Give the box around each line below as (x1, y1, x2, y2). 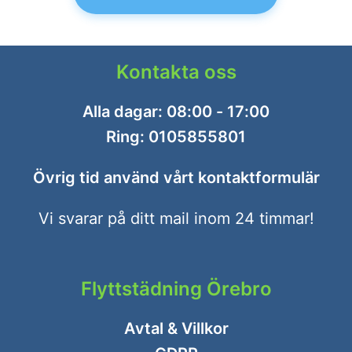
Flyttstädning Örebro (80, 277, 272, 301)
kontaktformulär (197, 168, 320, 188)
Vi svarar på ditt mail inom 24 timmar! (38, 209, 314, 229)
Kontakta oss (115, 60, 236, 84)
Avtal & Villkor (123, 319, 229, 339)
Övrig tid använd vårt (32, 168, 198, 188)
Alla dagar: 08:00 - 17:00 (82, 102, 269, 122)
